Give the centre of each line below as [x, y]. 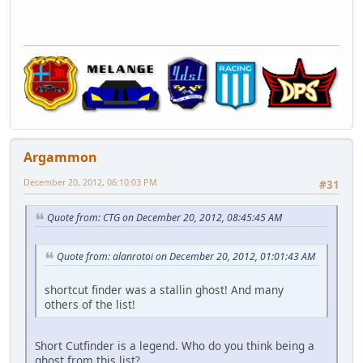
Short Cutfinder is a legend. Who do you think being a [175, 345]
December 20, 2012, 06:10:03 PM [90, 181]
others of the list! [90, 304]
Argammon [60, 157]
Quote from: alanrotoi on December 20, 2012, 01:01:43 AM [186, 256]
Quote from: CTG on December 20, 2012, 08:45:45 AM [164, 218]
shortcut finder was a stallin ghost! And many [164, 289]
